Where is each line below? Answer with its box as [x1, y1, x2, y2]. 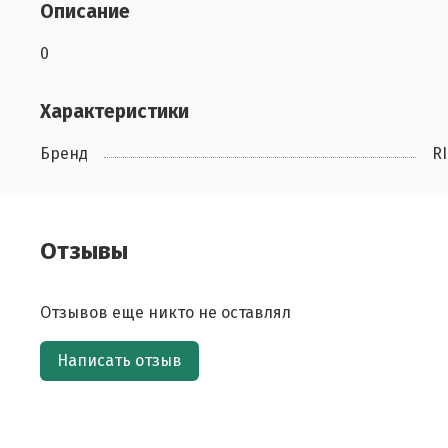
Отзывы [40, 237, 128, 266]
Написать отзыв [57, 351, 182, 371]
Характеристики [40, 100, 189, 124]
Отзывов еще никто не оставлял [40, 303, 291, 323]
